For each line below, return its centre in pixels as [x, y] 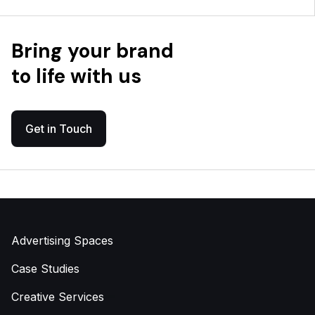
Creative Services [58, 297]
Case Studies [45, 269]
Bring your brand [92, 51]
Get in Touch [59, 129]
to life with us [76, 77]
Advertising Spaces [62, 241]
